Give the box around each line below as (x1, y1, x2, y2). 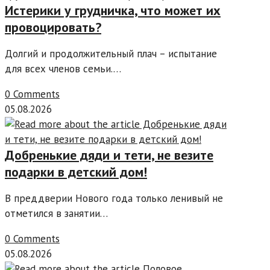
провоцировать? (5, 19, 101, 36)
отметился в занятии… (5, 207, 108, 221)
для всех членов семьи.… (5, 62, 121, 76)
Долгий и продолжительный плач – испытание (5, 47, 217, 61)
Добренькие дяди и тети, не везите (5, 146, 213, 164)
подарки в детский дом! (5, 163, 147, 181)
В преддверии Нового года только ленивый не (5, 192, 223, 206)
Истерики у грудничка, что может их (5, 2, 221, 19)
